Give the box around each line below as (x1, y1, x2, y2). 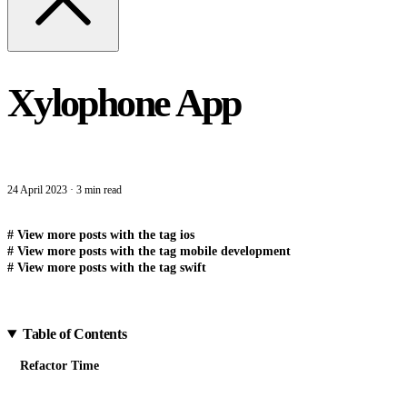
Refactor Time (19, 359, 99, 373)
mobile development (180, 244, 291, 259)
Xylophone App (7, 80, 241, 125)
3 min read (76, 184, 122, 197)
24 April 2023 (7, 184, 67, 197)
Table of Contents (22, 326, 127, 342)
